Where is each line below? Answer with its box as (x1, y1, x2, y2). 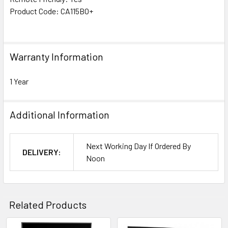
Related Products (9, 198, 87, 211)
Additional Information (10, 108, 109, 121)
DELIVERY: (22, 147, 61, 157)
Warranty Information (10, 50, 103, 63)
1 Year (10, 76, 28, 87)
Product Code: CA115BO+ (10, 6, 93, 16)
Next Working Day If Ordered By (86, 141, 191, 151)
